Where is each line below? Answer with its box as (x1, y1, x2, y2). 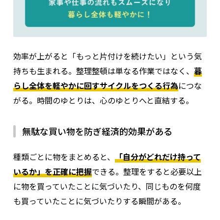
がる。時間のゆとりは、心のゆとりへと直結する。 (13, 94, 193, 106)
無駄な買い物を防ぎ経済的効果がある (22, 124, 172, 137)
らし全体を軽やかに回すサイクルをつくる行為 (13, 79, 178, 91)
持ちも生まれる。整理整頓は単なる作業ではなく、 (13, 64, 194, 77)
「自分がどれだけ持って (114, 150, 201, 163)
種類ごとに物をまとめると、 (13, 150, 115, 163)
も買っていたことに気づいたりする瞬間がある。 (13, 194, 186, 207)
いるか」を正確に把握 (13, 165, 92, 177)
